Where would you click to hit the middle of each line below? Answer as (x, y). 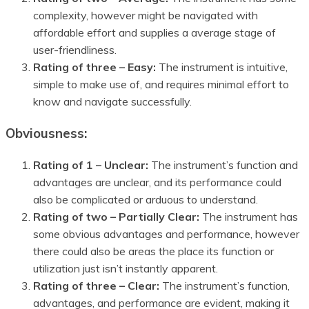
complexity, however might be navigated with (146, 16)
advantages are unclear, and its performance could (157, 182)
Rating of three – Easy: (94, 67)
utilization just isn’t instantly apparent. (126, 268)
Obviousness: (46, 133)
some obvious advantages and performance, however (166, 233)
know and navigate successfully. (112, 102)
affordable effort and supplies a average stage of (154, 33)
